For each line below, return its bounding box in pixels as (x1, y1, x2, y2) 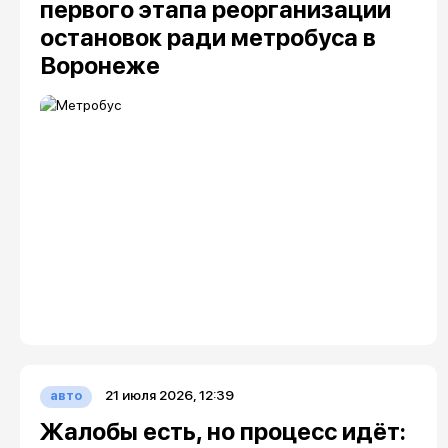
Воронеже (39, 51, 160, 80)
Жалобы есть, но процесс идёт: (39, 417, 406, 446)
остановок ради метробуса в (39, 23, 376, 52)
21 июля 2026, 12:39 (104, 387, 234, 403)
